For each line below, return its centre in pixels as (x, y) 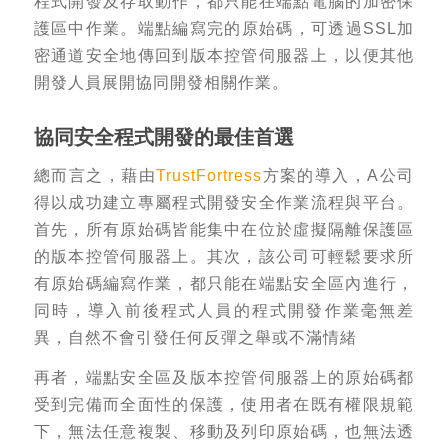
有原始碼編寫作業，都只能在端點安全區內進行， (224, 282)
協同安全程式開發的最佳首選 (163, 137)
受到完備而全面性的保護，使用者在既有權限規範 (224, 404)
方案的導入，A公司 (338, 174)
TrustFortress (209, 174)
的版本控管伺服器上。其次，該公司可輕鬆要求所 (224, 255)
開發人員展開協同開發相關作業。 (161, 82)
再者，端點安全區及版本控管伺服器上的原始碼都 (224, 377)
